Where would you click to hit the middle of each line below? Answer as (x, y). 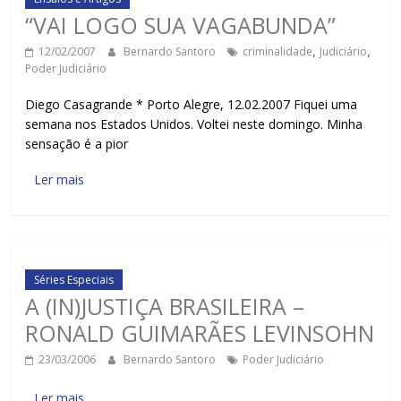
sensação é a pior (77, 144)
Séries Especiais (74, 280)
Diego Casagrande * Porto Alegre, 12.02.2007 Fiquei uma (192, 104)
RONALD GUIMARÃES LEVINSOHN (200, 333)
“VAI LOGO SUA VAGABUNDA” (181, 25)
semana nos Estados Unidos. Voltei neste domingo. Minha (194, 124)
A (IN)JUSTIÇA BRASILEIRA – (165, 306)
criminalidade (278, 51)
